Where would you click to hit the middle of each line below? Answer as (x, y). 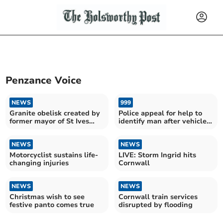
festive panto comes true (52, 205)
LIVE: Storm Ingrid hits (157, 155)
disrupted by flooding (156, 205)
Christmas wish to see (47, 197)
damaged (134, 129)
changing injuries (39, 163)
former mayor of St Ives (50, 121)
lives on (23, 129)
